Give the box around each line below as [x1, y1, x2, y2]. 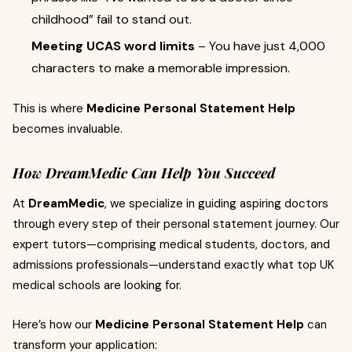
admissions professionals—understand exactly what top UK [13, 257, 334, 273]
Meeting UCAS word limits [31, 38, 195, 54]
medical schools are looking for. [13, 277, 181, 293]
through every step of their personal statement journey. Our [13, 216, 339, 232]
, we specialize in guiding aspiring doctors [104, 196, 328, 211]
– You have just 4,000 [195, 38, 325, 54]
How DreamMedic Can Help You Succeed [13, 163, 275, 182]
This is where [13, 101, 86, 116]
